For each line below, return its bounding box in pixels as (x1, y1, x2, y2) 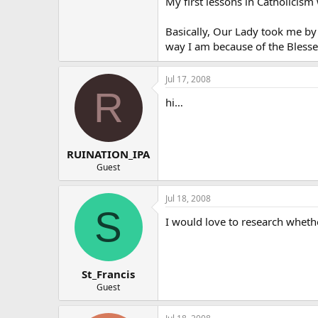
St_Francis (82, 266, 135, 281)
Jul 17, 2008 (165, 72, 211, 85)
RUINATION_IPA (67, 147, 150, 161)
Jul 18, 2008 (165, 192, 211, 204)
